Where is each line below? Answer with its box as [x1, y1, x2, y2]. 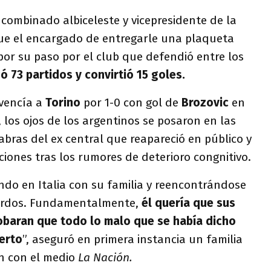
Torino [45, 96, 83, 109]
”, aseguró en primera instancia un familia [22, 232, 243, 246]
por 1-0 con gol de [83, 96, 181, 109]
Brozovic [181, 96, 232, 109]
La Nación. [78, 250, 132, 264]
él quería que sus [142, 196, 235, 210]
